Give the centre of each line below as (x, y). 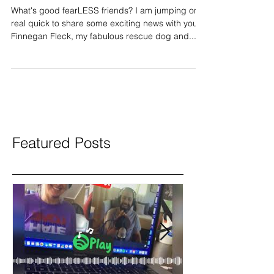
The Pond (51, 12)
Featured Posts (61, 170)
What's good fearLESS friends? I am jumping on (105, 37)
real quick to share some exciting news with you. (106, 50)
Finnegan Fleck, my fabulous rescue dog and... (104, 63)
